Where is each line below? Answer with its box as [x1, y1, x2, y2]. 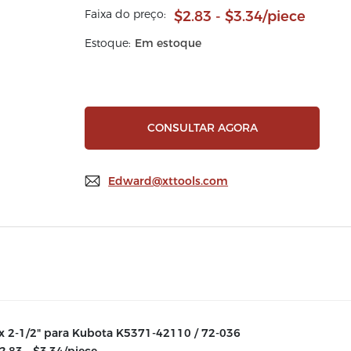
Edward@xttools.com [108, 174, 229, 188]
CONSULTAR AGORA [147, 121, 258, 135]
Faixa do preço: [85, 7, 167, 21]
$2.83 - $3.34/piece [174, 8, 306, 25]
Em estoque [135, 36, 202, 50]
